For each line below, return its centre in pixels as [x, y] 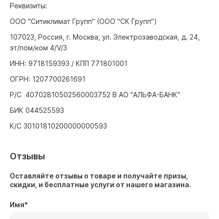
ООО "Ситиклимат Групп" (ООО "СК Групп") [83, 21]
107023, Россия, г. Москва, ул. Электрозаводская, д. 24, [105, 37]
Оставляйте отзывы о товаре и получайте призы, [99, 176]
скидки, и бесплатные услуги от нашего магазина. [100, 185]
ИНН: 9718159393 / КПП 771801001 [69, 63]
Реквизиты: [29, 6]
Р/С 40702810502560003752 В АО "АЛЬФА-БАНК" [95, 95]
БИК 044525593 [37, 110]
